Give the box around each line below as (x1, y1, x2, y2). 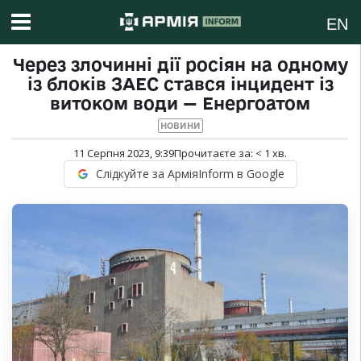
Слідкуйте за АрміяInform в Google (95, 166, 284, 182)
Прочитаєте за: (174, 146, 255, 161)
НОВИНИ (160, 121, 201, 131)
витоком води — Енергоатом (50, 93, 310, 114)
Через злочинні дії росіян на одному (12, 55, 348, 75)
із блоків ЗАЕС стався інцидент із (27, 74, 334, 94)
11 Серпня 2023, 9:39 (73, 146, 174, 161)
